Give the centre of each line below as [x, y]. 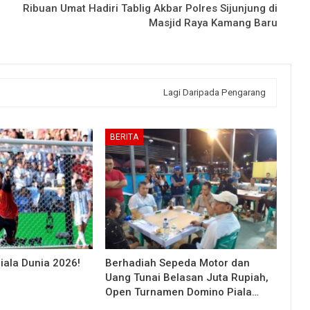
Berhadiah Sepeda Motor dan [177, 263]
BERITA [124, 137]
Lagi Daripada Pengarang [215, 92]
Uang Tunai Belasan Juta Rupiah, [186, 278]
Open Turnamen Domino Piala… [182, 292]
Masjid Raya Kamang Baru [213, 22]
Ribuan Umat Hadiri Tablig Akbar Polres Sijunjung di [150, 8]
